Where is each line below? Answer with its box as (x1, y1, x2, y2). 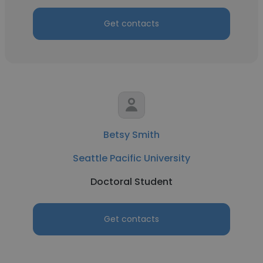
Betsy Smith (103, 128, 160, 141)
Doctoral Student (90, 175, 173, 188)
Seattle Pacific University (73, 151, 190, 165)
